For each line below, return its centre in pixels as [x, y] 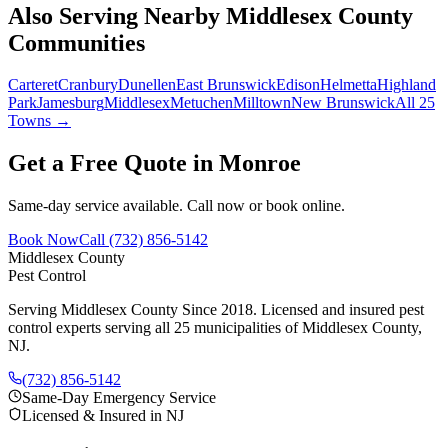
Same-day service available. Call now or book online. [176, 206]
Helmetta [348, 85]
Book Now [43, 240]
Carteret [33, 85]
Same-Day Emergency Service [119, 398]
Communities [76, 42]
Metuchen [201, 103]
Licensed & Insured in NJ [103, 416]
